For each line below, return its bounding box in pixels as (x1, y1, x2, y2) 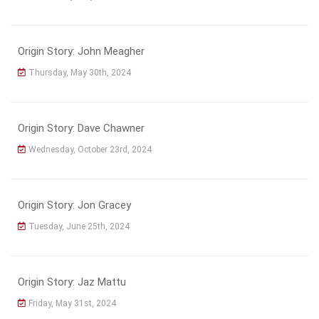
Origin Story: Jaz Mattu (18, 275, 126, 288)
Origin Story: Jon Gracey (18, 198, 131, 211)
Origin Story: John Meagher (18, 44, 145, 58)
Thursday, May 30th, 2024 (28, 67, 131, 78)
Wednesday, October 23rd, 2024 (28, 144, 152, 155)
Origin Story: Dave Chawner (18, 121, 145, 135)
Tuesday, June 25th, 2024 (28, 221, 130, 231)
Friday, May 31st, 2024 (28, 298, 116, 308)
